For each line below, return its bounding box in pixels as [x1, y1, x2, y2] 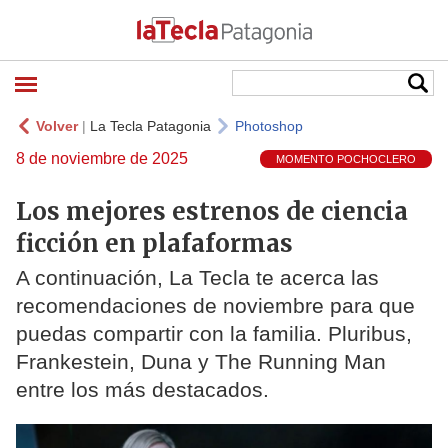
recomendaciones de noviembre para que [16, 294, 415, 318]
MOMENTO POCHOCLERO [276, 153, 416, 166]
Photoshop [235, 118, 303, 134]
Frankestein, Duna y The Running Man [16, 350, 386, 374]
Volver [36, 118, 78, 134]
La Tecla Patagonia [90, 118, 211, 134]
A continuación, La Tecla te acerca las [16, 266, 379, 290]
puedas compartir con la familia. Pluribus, [16, 322, 412, 346]
